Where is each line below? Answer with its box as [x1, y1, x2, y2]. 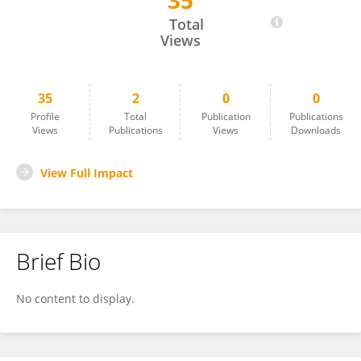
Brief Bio [16, 246, 101, 276]
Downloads [291, 123, 341, 137]
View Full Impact [40, 165, 133, 180]
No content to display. [16, 291, 135, 306]
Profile [31, 110, 60, 123]
